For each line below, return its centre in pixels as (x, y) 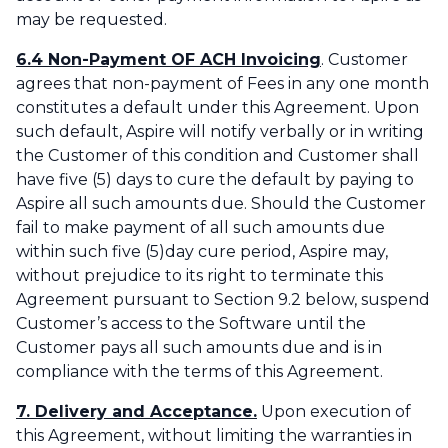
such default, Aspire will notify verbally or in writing (220, 132)
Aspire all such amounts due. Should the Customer (221, 204)
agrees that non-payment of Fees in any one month (222, 84)
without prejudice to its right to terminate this (199, 276)
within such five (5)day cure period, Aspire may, (202, 252)
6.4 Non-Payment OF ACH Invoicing (168, 60)
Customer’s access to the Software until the (191, 324)
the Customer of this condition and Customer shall (217, 156)
